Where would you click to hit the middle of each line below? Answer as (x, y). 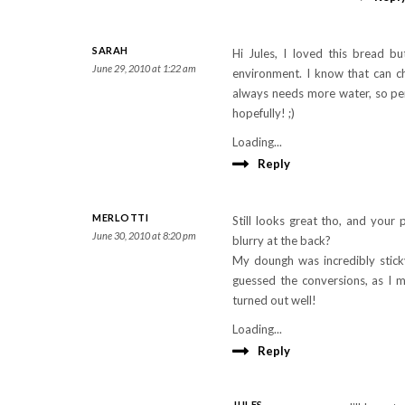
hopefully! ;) (264, 113)
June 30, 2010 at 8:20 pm (144, 235)
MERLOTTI (120, 217)
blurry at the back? (282, 240)
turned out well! (274, 300)
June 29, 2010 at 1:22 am (144, 68)
